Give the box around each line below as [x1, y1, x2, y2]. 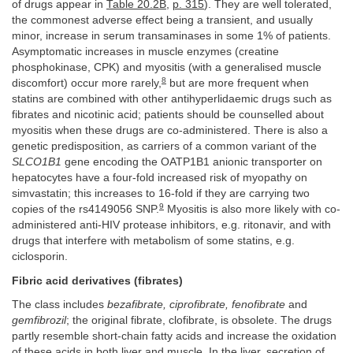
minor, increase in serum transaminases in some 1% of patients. [12, 30, 331, 43]
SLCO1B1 [12, 156, 61, 169]
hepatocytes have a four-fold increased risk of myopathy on [12, 172, 307, 184]
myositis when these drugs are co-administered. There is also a [12, 124, 328, 137]
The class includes [12, 299, 107, 311]
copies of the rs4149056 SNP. [12, 203, 159, 216]
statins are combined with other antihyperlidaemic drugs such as [12, 93, 332, 106]
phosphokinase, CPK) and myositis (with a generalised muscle [12, 61, 321, 74]
